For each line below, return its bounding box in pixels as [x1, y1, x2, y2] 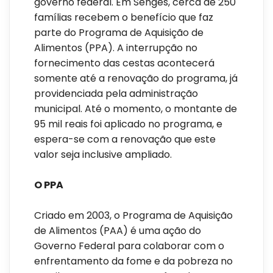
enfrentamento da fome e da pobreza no [34, 254, 233, 269]
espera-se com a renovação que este [34, 132, 216, 147]
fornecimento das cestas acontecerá [34, 56, 214, 71]
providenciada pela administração [34, 87, 198, 101]
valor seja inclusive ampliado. [34, 147, 172, 162]
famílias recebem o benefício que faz [34, 10, 213, 25]
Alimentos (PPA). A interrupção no [34, 41, 197, 55]
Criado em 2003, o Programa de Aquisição [34, 208, 233, 223]
